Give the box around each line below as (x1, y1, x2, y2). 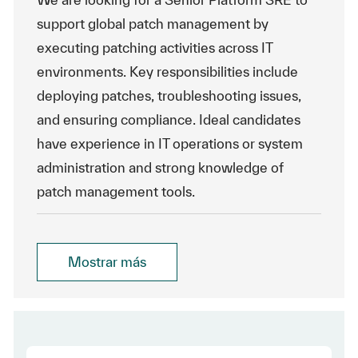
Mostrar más (67, 254, 146, 269)
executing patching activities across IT (36, 40, 272, 55)
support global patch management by (36, 16, 268, 31)
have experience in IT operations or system (36, 136, 303, 151)
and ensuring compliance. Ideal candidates (36, 112, 300, 127)
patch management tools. (36, 184, 195, 199)
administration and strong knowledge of (36, 160, 284, 175)
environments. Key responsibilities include (36, 64, 298, 79)
